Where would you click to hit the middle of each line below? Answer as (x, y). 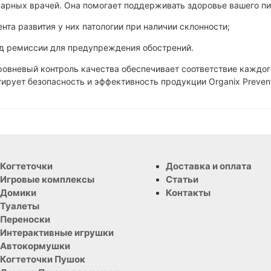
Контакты (188, 192)
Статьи (182, 179)
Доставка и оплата (209, 166)
